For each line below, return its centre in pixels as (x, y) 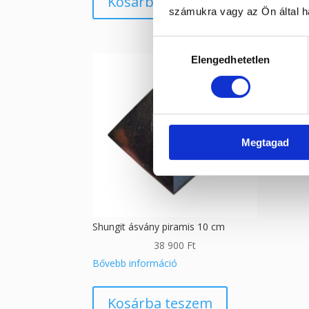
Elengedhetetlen (230, 59)
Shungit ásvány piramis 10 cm (159, 226)
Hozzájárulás (183, 43)
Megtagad (265, 142)
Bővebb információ (135, 263)
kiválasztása (181, 60)
